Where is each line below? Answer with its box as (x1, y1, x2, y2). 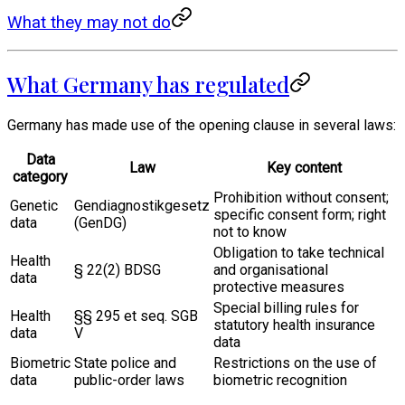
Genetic (10, 196, 58, 214)
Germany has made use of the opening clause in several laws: (7, 116, 396, 134)
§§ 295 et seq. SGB (74, 306, 198, 325)
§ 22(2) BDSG (74, 260, 161, 278)
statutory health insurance (213, 316, 375, 334)
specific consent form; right (213, 205, 386, 223)
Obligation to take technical (213, 243, 384, 261)
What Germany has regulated (7, 69, 289, 99)
